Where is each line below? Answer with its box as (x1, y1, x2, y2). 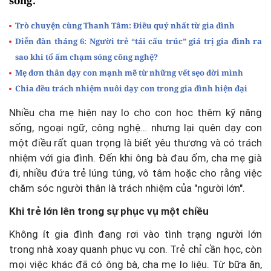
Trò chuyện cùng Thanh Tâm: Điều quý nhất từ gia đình (15, 20, 235, 31)
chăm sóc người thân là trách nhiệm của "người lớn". (9, 182, 245, 195)
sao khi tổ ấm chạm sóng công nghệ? (15, 51, 158, 63)
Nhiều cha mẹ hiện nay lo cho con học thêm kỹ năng (9, 106, 262, 119)
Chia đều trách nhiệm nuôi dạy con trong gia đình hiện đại (15, 83, 247, 94)
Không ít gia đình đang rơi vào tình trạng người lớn (9, 228, 262, 241)
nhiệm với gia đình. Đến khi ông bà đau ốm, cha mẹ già (9, 152, 262, 165)
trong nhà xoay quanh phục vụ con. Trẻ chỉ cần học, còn (9, 243, 262, 256)
